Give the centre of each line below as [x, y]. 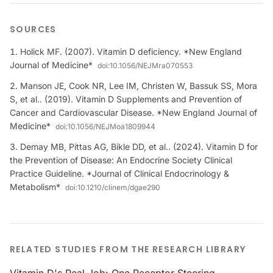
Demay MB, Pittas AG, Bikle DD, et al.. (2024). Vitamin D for [139, 147]
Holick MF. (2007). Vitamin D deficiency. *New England [131, 51]
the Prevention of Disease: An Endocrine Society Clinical [121, 160]
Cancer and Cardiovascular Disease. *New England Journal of [133, 112]
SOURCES [33, 29]
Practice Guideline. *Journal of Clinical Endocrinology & [119, 173]
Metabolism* [35, 187]
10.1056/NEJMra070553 [151, 66]
